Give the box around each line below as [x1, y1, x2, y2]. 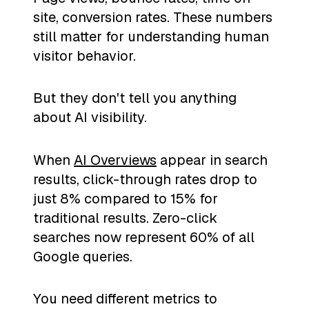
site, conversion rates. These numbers [33, 8, 272, 26]
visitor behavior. [33, 46, 136, 65]
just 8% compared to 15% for [33, 189, 218, 208]
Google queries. [33, 247, 132, 266]
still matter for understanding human [33, 27, 269, 46]
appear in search [157, 150, 268, 169]
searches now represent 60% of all [33, 228, 255, 246]
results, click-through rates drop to [33, 170, 257, 188]
